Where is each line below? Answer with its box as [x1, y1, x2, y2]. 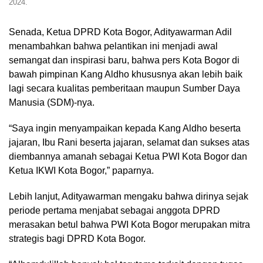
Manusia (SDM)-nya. [9, 97, 95, 108]
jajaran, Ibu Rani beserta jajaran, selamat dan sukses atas [9, 137, 249, 148]
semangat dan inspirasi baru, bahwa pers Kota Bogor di [9, 55, 240, 66]
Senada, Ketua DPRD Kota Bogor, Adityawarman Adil [9, 27, 232, 38]
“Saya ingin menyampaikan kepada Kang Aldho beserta [9, 123, 241, 134]
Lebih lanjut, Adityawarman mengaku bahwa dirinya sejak [9, 191, 248, 202]
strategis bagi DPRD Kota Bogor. [9, 234, 146, 244]
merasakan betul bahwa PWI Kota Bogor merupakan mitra [9, 220, 250, 230]
